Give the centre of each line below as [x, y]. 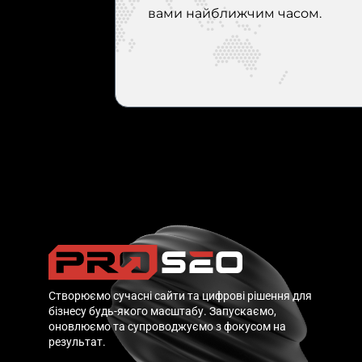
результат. [77, 342]
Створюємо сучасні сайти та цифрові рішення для [180, 296]
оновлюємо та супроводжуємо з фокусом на [167, 327]
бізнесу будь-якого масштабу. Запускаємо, [162, 311]
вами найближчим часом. [235, 13]
